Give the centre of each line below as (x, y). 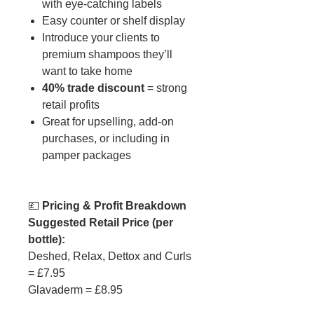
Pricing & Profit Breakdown (114, 206)
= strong (166, 88)
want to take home (87, 71)
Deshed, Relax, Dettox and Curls (110, 257)
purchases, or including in (106, 139)
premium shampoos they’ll (107, 55)
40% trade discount (93, 88)
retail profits (71, 105)
